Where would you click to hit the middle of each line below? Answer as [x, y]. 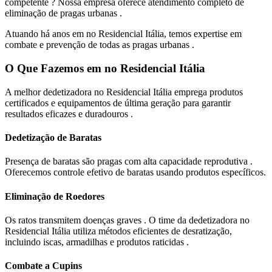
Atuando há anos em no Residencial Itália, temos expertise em [123, 34]
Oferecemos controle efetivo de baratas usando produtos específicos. [135, 172]
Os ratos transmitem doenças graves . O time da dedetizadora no [127, 220]
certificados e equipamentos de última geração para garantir [118, 103]
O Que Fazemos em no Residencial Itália [105, 69]
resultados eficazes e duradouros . [69, 114]
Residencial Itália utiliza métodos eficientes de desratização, [118, 231]
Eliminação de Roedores [55, 196]
